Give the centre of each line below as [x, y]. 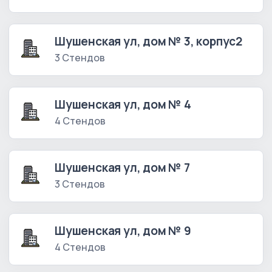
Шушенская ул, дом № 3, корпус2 [148, 42]
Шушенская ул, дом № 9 [123, 231]
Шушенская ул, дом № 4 [123, 105]
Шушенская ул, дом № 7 [122, 168]
